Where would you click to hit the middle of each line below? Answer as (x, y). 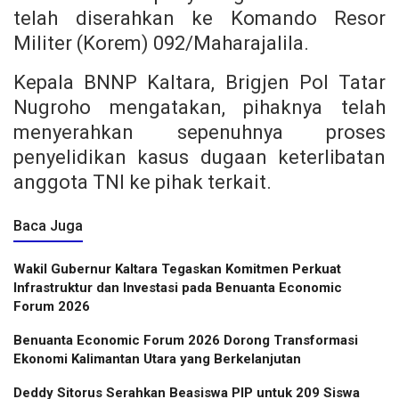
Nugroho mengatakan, (129, 107)
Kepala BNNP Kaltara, (119, 82)
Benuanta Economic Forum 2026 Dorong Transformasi (186, 340)
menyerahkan (95, 132)
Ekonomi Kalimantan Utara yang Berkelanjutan (157, 358)
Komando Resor (308, 18)
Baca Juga (48, 225)
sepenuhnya (251, 132)
